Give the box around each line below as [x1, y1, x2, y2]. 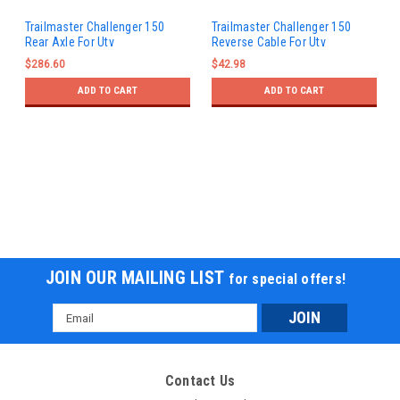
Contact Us [164, 372, 236, 390]
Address [53, 324, 101, 339]
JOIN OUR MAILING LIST [45, 267, 229, 289]
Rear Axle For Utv [24, 34, 114, 49]
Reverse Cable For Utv [211, 34, 326, 49]
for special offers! [229, 271, 346, 288]
